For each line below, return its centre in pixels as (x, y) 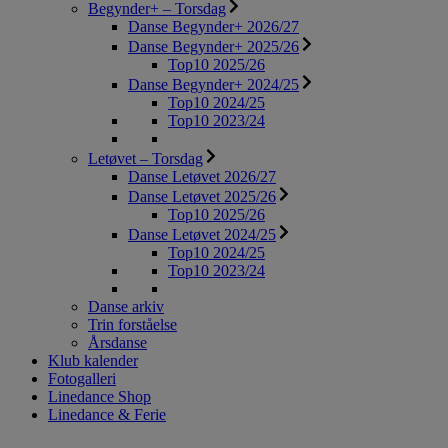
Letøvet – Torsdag (145, 159)
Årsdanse (117, 343)
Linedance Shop (99, 397)
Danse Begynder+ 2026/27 (213, 27)
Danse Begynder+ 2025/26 (213, 47)
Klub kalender (93, 361)
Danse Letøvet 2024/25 (202, 235)
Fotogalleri (82, 379)
